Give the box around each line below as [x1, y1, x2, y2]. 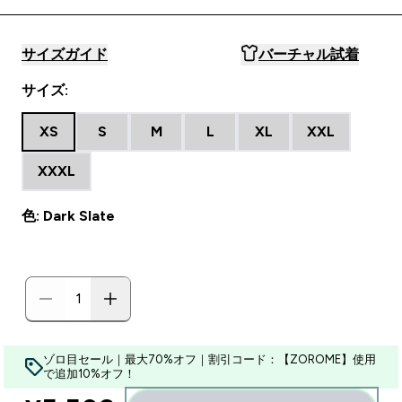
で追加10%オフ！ [43, 367, 135, 380]
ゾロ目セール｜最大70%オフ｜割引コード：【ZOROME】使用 [43, 353, 376, 366]
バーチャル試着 [258, 47, 359, 62]
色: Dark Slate [22, 208, 115, 223]
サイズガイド [22, 47, 108, 62]
